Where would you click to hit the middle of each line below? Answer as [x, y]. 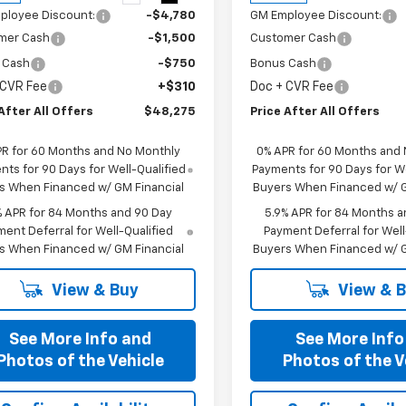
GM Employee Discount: [316, 15]
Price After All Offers [315, 111]
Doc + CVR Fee [292, 87]
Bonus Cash [284, 63]
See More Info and [80, 339]
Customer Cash [294, 38]
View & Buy [93, 290]
